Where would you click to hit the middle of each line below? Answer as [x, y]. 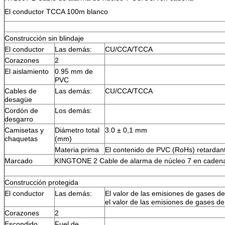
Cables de [21, 91]
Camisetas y [24, 130]
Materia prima [77, 149]
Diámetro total [77, 130]
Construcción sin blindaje [44, 38]
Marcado [19, 160]
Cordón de [21, 110]
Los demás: [73, 110]
